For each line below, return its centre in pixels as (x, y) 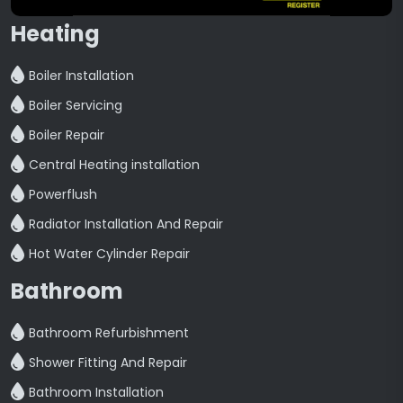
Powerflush (63, 194)
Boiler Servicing (76, 105)
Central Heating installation (114, 165)
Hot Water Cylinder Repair (109, 254)
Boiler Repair (67, 135)
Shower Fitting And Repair (108, 363)
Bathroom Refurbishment (109, 333)
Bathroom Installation (96, 392)
